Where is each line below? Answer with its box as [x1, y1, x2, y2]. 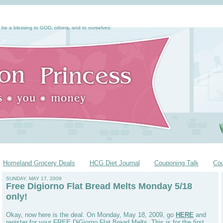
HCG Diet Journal [89, 159, 140, 167]
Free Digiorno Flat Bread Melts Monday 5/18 [6, 181, 192, 191]
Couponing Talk [154, 159, 199, 167]
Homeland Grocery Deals [2, 159, 75, 167]
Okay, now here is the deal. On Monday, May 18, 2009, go [6, 211, 176, 219]
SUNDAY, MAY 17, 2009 [6, 175, 62, 181]
